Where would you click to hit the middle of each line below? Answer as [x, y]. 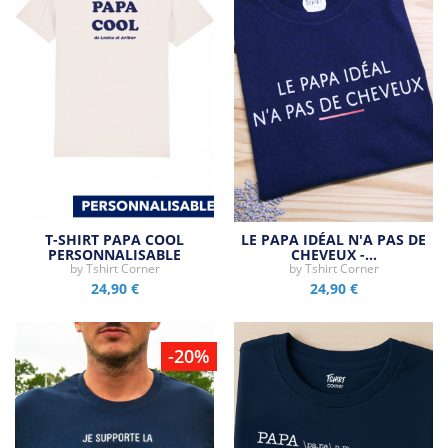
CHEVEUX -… [333, 255]
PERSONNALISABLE [114, 255]
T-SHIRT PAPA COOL [114, 240]
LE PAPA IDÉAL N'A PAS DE [333, 240]
